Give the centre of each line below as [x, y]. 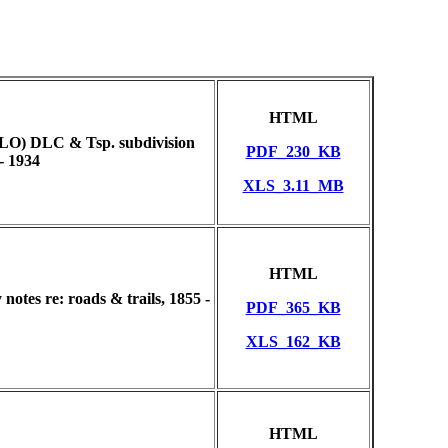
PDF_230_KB [293, 151]
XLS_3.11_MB [293, 185]
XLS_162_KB [293, 341]
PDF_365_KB [293, 307]
